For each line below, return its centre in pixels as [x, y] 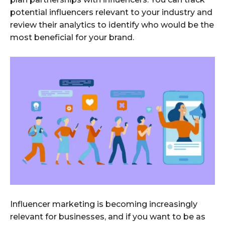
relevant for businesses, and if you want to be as [108, 216]
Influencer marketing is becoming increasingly [104, 204]
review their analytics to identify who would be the [112, 25]
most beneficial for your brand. [72, 37]
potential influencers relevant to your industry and [111, 12]
